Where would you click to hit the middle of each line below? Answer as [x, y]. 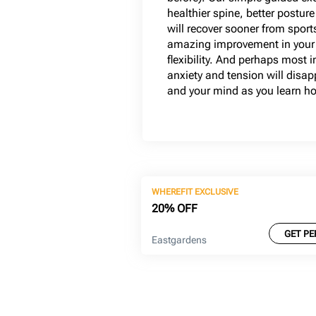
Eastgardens [180, 240]
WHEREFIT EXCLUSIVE [195, 192]
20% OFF [175, 208]
